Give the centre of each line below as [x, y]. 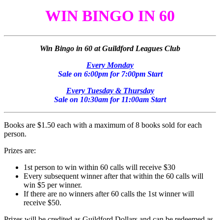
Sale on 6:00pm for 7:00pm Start [110, 74]
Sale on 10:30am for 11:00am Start [110, 100]
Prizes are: [20, 151]
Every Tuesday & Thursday [110, 91]
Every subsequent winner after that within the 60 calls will [113, 176]
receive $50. [42, 203]
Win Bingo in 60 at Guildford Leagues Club [110, 49]
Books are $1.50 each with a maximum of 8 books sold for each [103, 125]
